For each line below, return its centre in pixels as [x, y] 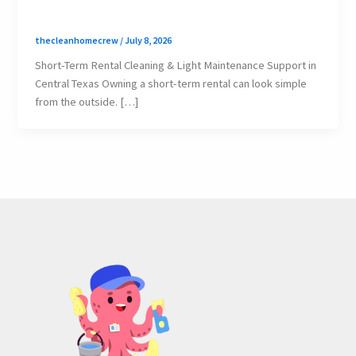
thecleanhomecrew [78, 41]
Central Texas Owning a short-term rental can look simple [171, 84]
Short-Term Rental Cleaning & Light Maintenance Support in [176, 66]
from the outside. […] [87, 102]
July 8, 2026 [149, 41]
